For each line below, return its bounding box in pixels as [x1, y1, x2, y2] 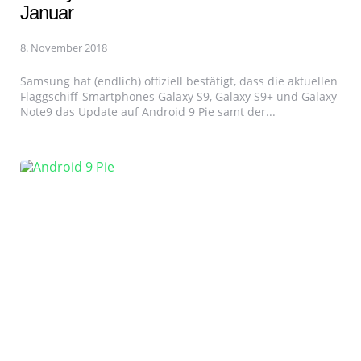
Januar [20, 2, 73, 24]
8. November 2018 [20, 40, 107, 56]
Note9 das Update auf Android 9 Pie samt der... [20, 103, 276, 119]
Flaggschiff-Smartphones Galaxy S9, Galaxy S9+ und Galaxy [20, 88, 337, 104]
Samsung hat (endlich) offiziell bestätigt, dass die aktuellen [20, 73, 338, 89]
